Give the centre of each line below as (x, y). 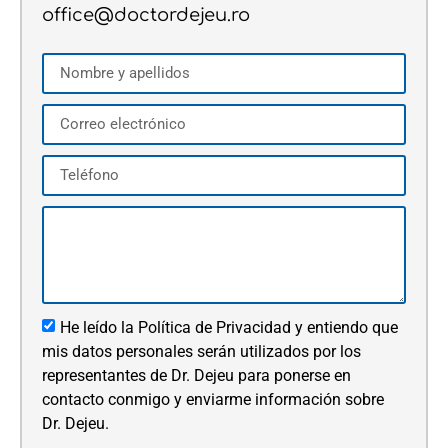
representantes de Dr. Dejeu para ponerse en (196, 375)
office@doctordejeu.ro (146, 15)
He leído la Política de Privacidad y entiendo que (229, 327)
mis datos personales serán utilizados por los (201, 351)
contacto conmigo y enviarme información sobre (213, 399)
